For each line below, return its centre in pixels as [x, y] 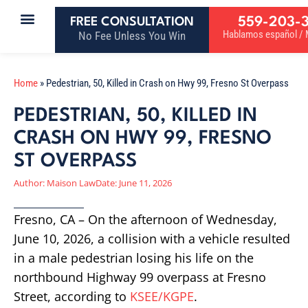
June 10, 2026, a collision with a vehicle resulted [152, 239]
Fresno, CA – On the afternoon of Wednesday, [145, 219]
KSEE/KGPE [162, 296]
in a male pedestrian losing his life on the [134, 258]
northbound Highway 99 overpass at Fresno [140, 277]
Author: [29, 183]
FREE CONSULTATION [132, 22]
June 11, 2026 [145, 183]
